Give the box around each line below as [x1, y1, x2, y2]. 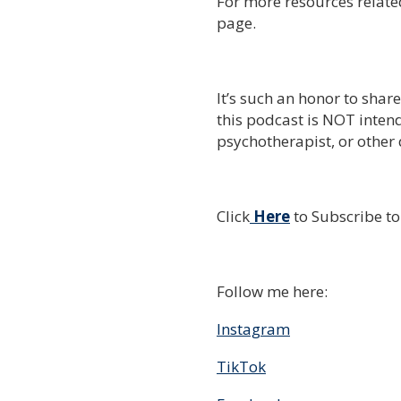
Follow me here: [217, 281, 328, 302]
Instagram [217, 319, 290, 339]
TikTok [217, 356, 266, 377]
